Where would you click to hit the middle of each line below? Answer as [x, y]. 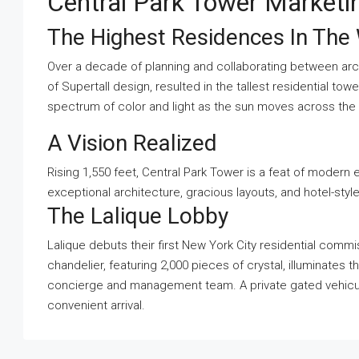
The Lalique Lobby [138, 216]
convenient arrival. [96, 305]
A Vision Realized [132, 143]
